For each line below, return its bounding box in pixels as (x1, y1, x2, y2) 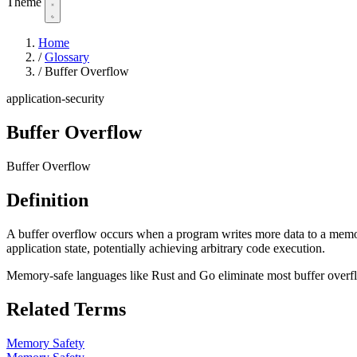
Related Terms (6, 298, 126, 320)
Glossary (45, 50, 89, 65)
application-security (6, 92, 104, 106)
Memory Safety (6, 335, 84, 350)
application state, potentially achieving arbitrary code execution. (6, 241, 325, 255)
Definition (6, 189, 88, 210)
